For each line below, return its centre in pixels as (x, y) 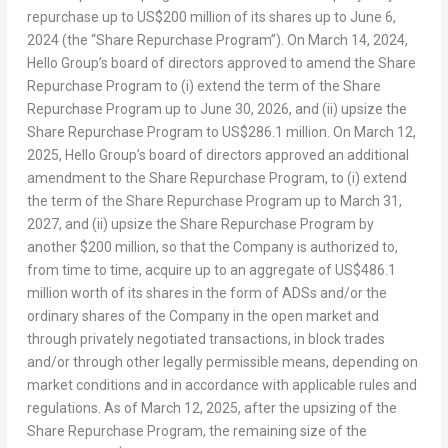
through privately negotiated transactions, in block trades (205, 338)
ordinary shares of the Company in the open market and (202, 315)
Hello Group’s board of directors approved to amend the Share (221, 62)
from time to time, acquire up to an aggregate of (180, 269)
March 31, (370, 200)
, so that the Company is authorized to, (276, 246)
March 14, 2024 (356, 39)
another (53, 246)
